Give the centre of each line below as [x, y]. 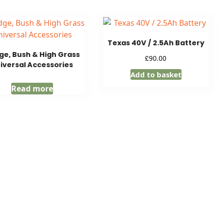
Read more [32, 89]
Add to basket [156, 75]
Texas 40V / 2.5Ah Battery [156, 43]
